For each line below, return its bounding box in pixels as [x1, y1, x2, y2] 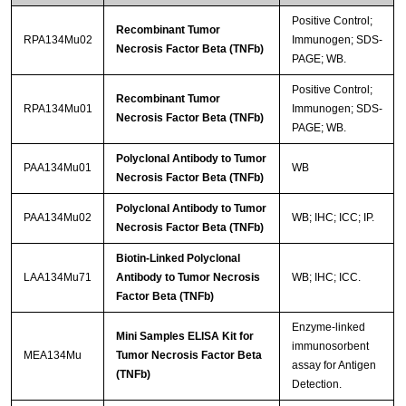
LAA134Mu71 [23, 270, 92, 284]
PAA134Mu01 [23, 160, 92, 174]
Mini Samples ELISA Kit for [115, 329, 254, 343]
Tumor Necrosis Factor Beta [115, 348, 262, 362]
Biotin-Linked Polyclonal [115, 251, 240, 265]
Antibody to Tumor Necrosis [115, 270, 260, 284]
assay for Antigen [291, 358, 376, 372]
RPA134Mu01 [23, 101, 92, 115]
